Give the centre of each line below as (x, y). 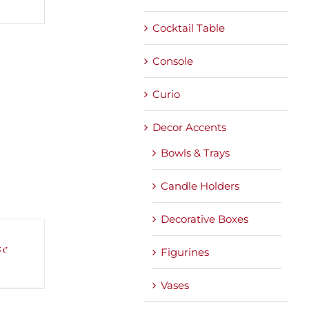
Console (173, 61)
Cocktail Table (189, 28)
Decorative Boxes (205, 219)
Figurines (185, 252)
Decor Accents (189, 127)
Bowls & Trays (195, 152)
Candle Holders (200, 186)
